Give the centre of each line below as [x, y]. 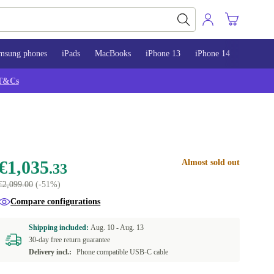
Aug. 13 [132, 228]
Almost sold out [210, 162]
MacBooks [113, 54]
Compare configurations [56, 202]
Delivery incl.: [50, 252]
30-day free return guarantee [70, 240]
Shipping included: [60, 228]
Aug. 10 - [106, 228]
